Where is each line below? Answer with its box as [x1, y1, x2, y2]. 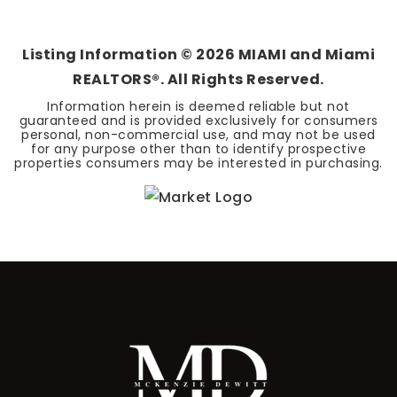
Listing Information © [22, 44, 196, 65]
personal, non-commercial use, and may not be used [21, 126, 376, 144]
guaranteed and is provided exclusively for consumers [19, 112, 378, 129]
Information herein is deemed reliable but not [47, 97, 350, 115]
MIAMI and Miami [235, 44, 375, 65]
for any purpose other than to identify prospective [31, 140, 366, 158]
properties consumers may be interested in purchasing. [14, 154, 383, 172]
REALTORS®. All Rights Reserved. [73, 69, 324, 90]
